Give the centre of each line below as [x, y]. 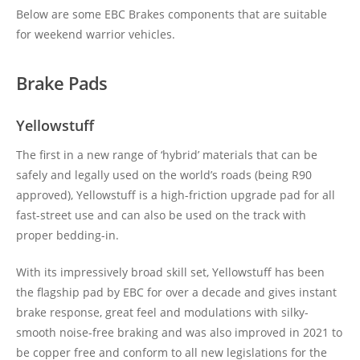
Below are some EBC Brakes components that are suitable [172, 14]
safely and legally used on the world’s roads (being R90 [164, 175]
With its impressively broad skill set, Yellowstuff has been [170, 272]
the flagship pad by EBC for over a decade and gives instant [176, 292]
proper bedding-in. [67, 235]
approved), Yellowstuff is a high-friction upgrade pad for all [176, 195]
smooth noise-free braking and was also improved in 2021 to [179, 332]
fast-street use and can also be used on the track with [161, 215]
